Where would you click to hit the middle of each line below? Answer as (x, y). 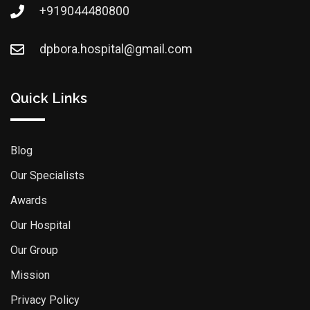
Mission (30, 275)
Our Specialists (47, 176)
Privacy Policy (45, 300)
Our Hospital (40, 226)
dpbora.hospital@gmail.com (116, 49)
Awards (29, 201)
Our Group (34, 250)
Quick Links (49, 99)
